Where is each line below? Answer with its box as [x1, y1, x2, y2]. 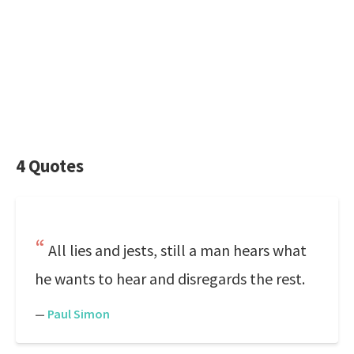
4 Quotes [16, 155, 84, 177]
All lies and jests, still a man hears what [48, 240, 307, 260]
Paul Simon [47, 306, 110, 322]
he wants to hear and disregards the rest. [35, 269, 305, 288]
